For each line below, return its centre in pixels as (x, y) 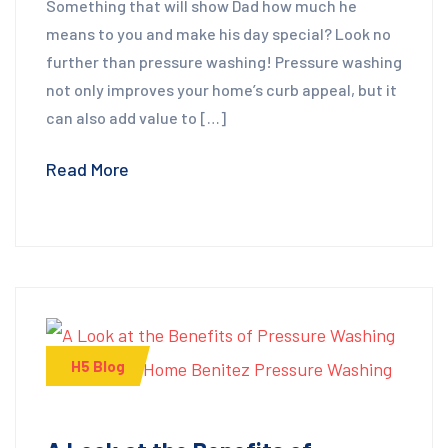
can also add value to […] (136, 117)
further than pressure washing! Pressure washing (224, 61)
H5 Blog (98, 366)
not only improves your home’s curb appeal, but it (221, 89)
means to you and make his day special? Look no (218, 33)
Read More (87, 168)
